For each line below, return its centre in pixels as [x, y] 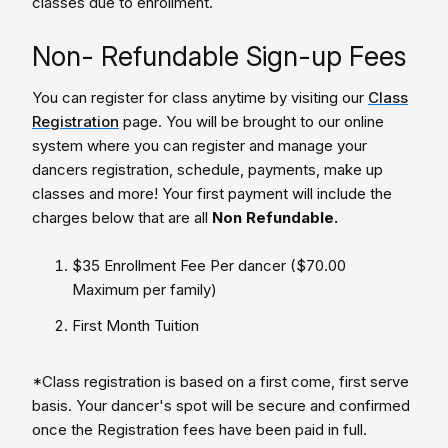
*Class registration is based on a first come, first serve [220, 381]
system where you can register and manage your [199, 145]
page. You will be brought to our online [251, 121]
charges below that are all [122, 217]
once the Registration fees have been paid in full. [199, 429]
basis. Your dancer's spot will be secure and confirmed [221, 405]
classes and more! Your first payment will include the [212, 193]
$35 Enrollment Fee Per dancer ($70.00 [209, 265]
